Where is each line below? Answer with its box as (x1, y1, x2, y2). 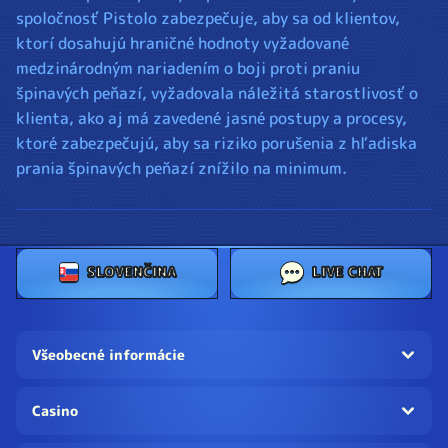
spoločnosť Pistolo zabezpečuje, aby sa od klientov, (16, 7, 400, 30)
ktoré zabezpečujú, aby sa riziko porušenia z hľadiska (16, 132, 417, 155)
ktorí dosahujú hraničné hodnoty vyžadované (16, 32, 349, 55)
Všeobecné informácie (32, 345, 185, 365)
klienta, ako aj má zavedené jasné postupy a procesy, (16, 107, 407, 130)
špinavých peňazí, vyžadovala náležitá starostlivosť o (16, 82, 418, 105)
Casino (32, 401, 78, 421)
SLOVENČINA (86, 262, 176, 282)
